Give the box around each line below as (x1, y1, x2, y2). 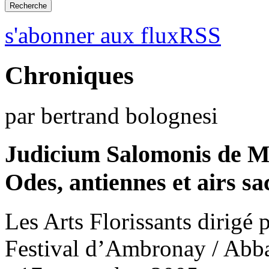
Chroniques (5, 61, 134, 89)
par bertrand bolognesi (5, 102, 218, 128)
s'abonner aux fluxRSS (5, 22, 221, 48)
